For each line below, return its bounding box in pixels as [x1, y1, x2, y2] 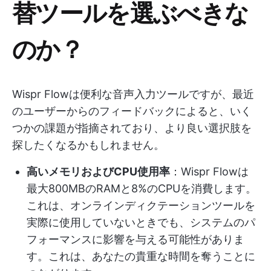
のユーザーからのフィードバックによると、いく [12, 105, 252, 117]
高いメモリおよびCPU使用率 [27, 165, 170, 178]
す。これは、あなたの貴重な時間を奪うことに [27, 250, 255, 263]
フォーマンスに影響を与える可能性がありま [27, 233, 244, 246]
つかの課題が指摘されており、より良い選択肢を [12, 122, 252, 134]
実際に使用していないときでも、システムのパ [27, 216, 255, 229]
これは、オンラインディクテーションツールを [27, 199, 255, 212]
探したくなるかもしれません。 [12, 139, 165, 151]
